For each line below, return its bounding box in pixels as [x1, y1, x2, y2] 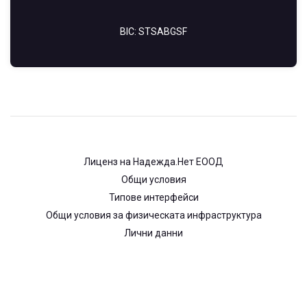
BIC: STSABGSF [120, 26, 187, 37]
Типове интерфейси [108, 192, 199, 203]
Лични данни [124, 228, 183, 238]
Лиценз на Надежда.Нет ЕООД [84, 156, 223, 167]
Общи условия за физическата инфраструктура [45, 210, 262, 221]
